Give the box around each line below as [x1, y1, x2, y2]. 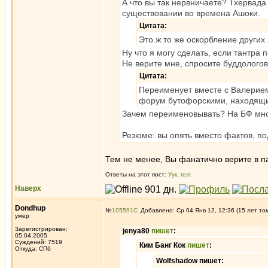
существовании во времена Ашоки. [122, 8, 260, 18]
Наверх [15, 184, 41, 193]
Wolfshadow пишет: [156, 257, 224, 265]
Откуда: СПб [15, 245, 51, 252]
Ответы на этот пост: [105, 171, 168, 178]
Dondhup [15, 204, 45, 212]
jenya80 [123, 227, 151, 235]
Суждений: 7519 [15, 239, 62, 245]
